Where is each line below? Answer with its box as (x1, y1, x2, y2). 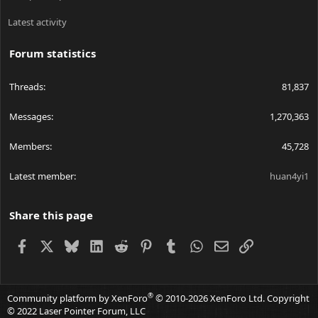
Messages (9, 110, 51, 124)
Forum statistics (9, 46, 96, 61)
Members (9, 140, 50, 153)
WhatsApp (202, 237, 253, 252)
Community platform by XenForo (7, 292, 148, 305)
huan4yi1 (270, 170, 309, 183)
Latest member (9, 170, 74, 183)
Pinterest (153, 237, 197, 252)
